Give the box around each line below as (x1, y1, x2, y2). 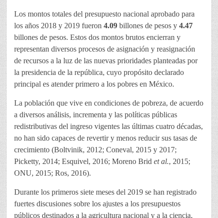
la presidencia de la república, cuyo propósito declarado (14, 68, 184, 77)
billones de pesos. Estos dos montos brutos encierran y (14, 33, 181, 42)
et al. (154, 157, 169, 166)
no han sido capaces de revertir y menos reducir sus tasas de (14, 134, 197, 143)
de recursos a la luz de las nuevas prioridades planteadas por (14, 56, 198, 65)
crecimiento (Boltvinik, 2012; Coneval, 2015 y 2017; (14, 145, 177, 154)
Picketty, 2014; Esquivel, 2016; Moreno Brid (14, 157, 154, 166)
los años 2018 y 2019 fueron (14, 21, 104, 30)
